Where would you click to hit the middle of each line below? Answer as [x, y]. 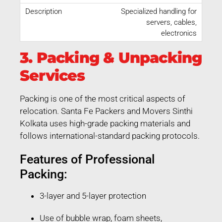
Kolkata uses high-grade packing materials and [105, 123]
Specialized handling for [159, 11]
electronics [179, 33]
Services [53, 75]
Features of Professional [87, 159]
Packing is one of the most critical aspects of [103, 98]
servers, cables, [171, 22]
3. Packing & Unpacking [111, 57]
